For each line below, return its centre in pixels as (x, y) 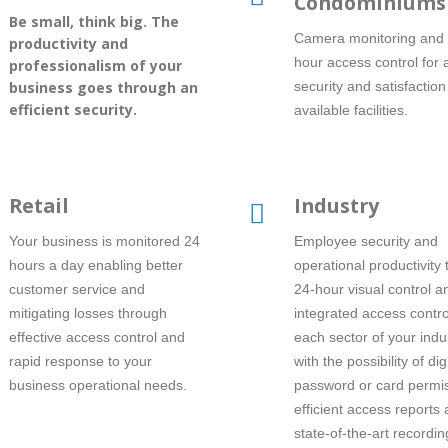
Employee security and (366, 240)
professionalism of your (95, 65)
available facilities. (351, 109)
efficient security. (73, 109)
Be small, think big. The (94, 21)
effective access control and (97, 336)
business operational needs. (98, 384)
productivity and (68, 43)
